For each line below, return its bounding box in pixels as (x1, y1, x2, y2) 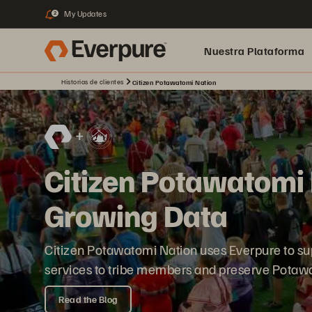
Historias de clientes (61, 77, 124, 86)
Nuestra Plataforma (204, 44, 304, 58)
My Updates (64, 8, 107, 19)
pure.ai (204, 88, 240, 102)
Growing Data (45, 196, 228, 234)
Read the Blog (58, 293, 118, 305)
